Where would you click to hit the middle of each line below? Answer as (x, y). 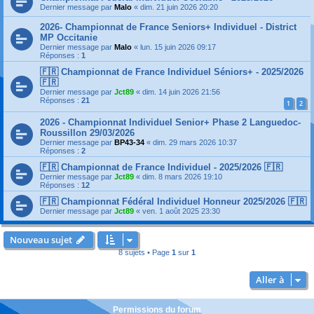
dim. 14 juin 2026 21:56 (181, 92)
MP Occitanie (69, 37)
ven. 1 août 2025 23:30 (181, 211)
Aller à (270, 279)
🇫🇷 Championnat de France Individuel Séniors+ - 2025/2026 (172, 72)
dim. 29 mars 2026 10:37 (195, 142)
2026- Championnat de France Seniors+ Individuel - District (168, 27)
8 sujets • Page (145, 252)
